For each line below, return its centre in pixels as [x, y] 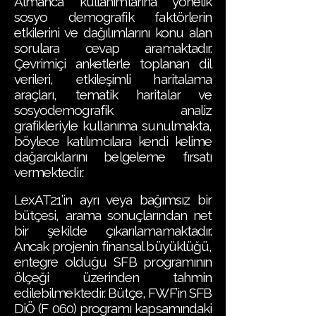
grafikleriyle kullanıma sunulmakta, [113, 126]
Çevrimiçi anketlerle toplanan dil [113, 63]
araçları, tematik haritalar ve [113, 95]
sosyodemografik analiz [113, 110]
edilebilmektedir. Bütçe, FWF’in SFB [113, 293]
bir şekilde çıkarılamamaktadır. [113, 231]
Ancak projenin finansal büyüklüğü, [113, 246]
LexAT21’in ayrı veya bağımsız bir [113, 200]
